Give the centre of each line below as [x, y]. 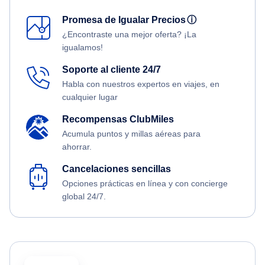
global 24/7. [84, 196]
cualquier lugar [90, 97]
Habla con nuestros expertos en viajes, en [141, 84]
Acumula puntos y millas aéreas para [131, 133]
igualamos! [83, 47]
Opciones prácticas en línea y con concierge [145, 183]
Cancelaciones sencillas [117, 169]
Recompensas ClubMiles [118, 119]
